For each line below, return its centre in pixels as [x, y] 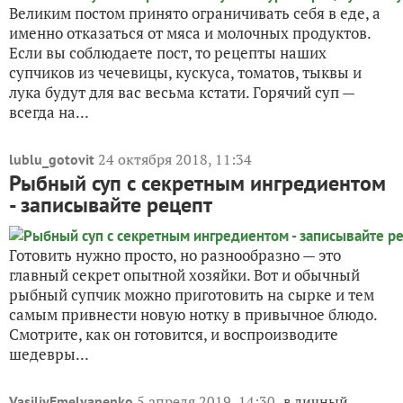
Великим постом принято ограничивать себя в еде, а [195, 13]
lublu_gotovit [52, 160]
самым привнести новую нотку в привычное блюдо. [193, 315]
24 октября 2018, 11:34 [175, 160]
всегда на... [49, 112]
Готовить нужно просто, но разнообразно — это [175, 255]
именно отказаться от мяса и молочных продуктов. [190, 33]
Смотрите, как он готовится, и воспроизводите [174, 335]
